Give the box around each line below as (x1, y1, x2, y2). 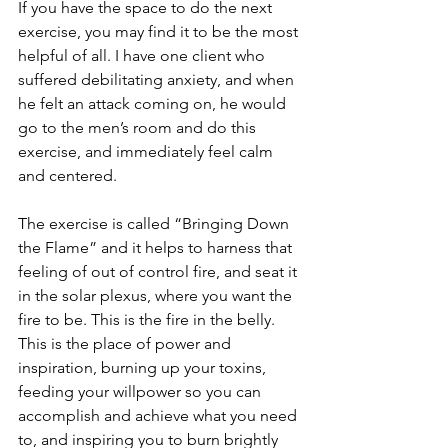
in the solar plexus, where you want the (18, 285, 296, 305)
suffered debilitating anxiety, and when (18, 69, 298, 89)
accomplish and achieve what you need (18, 405, 301, 425)
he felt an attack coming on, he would (18, 93, 290, 113)
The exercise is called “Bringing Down (18, 213, 293, 233)
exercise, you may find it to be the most (18, 21, 302, 41)
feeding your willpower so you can (18, 381, 265, 401)
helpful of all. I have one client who (18, 45, 269, 65)
